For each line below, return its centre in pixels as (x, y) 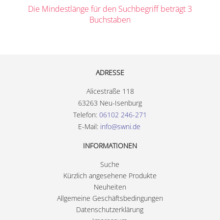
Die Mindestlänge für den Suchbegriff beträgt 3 (110, 9)
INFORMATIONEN (110, 146)
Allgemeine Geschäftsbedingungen (110, 198)
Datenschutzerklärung (110, 209)
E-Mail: (88, 126)
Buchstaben (110, 20)
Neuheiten (110, 187)
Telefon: (85, 115)
